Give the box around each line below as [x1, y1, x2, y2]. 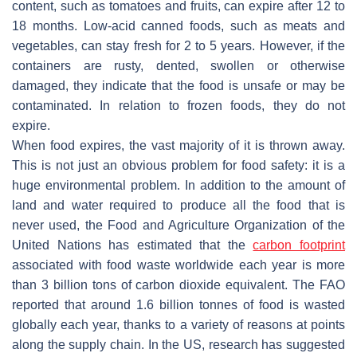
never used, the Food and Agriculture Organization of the [12, 218, 345, 232]
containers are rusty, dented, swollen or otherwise [12, 58, 345, 73]
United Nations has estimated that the [12, 237, 253, 252]
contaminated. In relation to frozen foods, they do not [12, 98, 345, 112]
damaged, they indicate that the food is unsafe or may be [12, 78, 345, 92]
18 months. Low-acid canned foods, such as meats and [12, 18, 345, 33]
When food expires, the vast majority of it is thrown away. [12, 138, 345, 152]
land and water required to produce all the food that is [12, 198, 345, 212]
